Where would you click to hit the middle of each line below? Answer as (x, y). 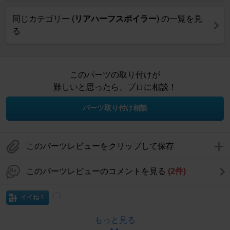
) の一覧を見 (179, 19)
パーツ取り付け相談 (115, 108)
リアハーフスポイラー (116, 19)
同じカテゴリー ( (43, 19)
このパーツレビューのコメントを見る (97, 171)
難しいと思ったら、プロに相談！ (115, 87)
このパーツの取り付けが (115, 75)
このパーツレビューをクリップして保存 (100, 146)
